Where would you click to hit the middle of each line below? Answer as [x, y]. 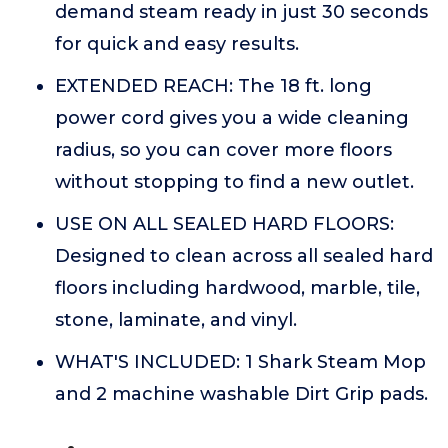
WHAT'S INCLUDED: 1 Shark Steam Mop [240, 362]
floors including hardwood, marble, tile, [237, 288]
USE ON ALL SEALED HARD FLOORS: [224, 224]
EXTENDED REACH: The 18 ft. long [213, 86]
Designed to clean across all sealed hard [244, 256]
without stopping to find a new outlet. [234, 182]
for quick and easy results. [177, 44]
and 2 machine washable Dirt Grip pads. [241, 394]
